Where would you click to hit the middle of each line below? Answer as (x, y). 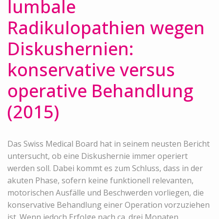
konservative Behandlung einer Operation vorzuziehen (109, 205)
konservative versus (91, 69)
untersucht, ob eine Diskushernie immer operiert (98, 156)
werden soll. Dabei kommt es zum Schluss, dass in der (105, 168)
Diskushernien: (71, 48)
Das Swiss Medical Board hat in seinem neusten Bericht (109, 143)
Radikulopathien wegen (106, 27)
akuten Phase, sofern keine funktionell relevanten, (100, 180)
